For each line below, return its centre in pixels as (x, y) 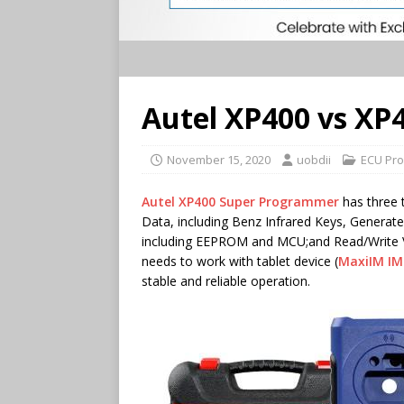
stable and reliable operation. (226, 281)
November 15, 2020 (219, 160)
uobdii (314, 160)
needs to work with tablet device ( (240, 261)
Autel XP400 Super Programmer (240, 202)
